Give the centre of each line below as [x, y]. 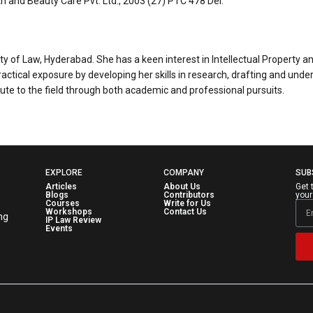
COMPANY [184, 172]
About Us [182, 186]
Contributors [189, 195]
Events [59, 228]
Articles [61, 186]
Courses [62, 203]
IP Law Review [73, 220]
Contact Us [185, 211]
